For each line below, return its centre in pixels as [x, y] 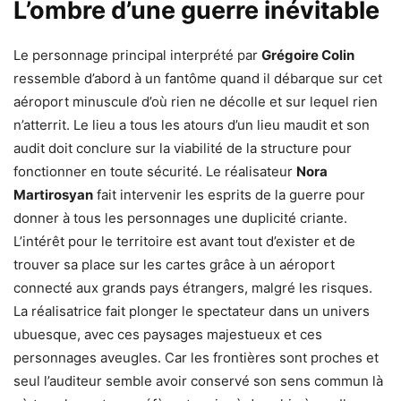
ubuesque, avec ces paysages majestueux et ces [168, 334]
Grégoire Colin [308, 55]
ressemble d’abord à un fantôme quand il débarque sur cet [198, 78]
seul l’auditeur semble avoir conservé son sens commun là [198, 380]
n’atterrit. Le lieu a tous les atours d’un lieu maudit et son [192, 124]
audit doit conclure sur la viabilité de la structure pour [183, 148]
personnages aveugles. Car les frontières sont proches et [196, 357]
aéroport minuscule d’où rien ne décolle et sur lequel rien [196, 101]
